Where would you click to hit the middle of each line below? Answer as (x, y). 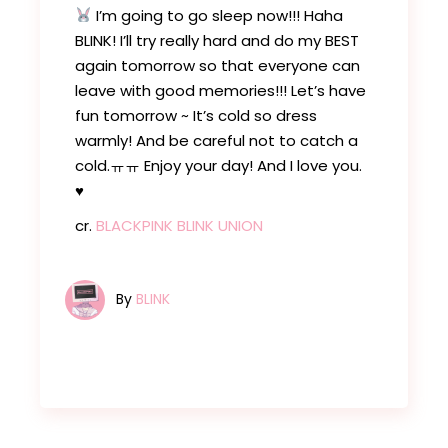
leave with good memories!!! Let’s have (221, 90)
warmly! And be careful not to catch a (217, 140)
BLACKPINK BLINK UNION (180, 225)
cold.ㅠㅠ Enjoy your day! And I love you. (219, 165)
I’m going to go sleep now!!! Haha (218, 15)
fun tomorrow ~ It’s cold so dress (196, 115)
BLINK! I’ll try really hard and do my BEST (217, 40)
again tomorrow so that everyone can (218, 65)
